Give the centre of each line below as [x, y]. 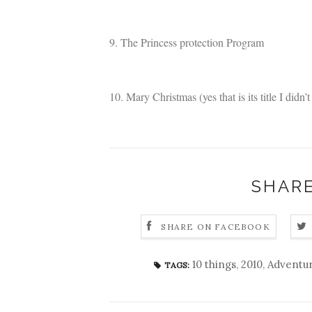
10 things [214, 264]
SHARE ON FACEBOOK [216, 227]
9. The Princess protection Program [187, 42]
